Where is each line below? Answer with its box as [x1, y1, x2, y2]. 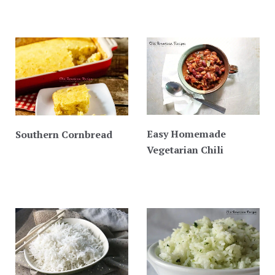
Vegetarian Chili [147, 143, 223, 157]
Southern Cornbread [15, 128, 112, 142]
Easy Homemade [147, 127, 226, 141]
